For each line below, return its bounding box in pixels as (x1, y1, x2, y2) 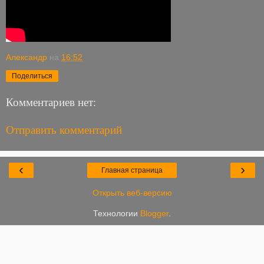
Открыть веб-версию (92, 188, 172, 198)
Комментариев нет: (6, 94, 96, 110)
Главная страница (101, 166, 163, 175)
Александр (6, 52, 47, 62)
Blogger (140, 209, 169, 219)
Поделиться (12, 71, 52, 80)
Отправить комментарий (6, 122, 122, 137)
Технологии (93, 209, 140, 219)
